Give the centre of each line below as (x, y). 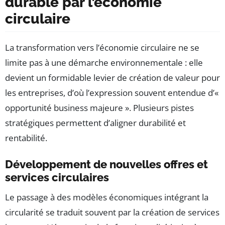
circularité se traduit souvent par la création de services (112, 212)
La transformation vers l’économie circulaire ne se (102, 47)
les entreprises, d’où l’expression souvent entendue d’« (112, 93)
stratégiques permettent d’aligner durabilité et (95, 123)
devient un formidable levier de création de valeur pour (113, 78)
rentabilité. (26, 138)
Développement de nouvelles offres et (106, 164)
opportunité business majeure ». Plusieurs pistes (99, 108)
